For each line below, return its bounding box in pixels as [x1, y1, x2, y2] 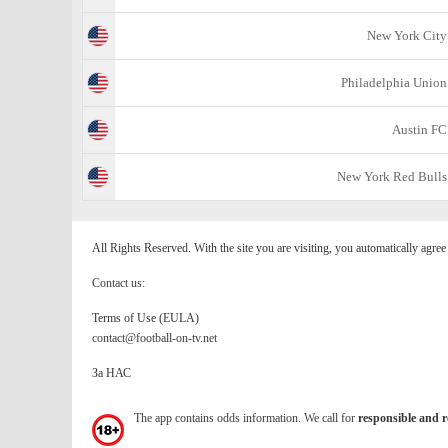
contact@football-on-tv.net [92, 331, 217, 345]
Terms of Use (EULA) [92, 311, 199, 325]
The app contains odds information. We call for [134, 411, 358, 425]
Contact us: [92, 276, 145, 290]
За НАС [92, 366, 131, 380]
